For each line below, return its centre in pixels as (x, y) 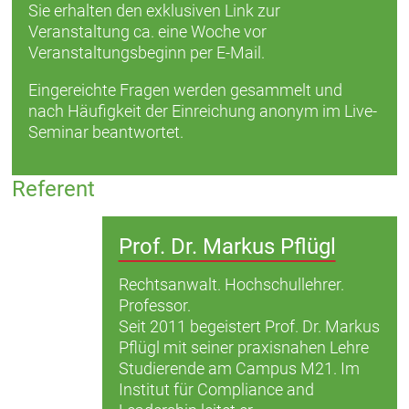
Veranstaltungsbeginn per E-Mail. (146, 52)
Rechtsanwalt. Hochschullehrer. (231, 285)
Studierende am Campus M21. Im (239, 369)
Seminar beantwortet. (105, 131)
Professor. (154, 306)
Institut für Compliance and (216, 390)
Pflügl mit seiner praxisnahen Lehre (243, 348)
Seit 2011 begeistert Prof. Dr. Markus (249, 327)
